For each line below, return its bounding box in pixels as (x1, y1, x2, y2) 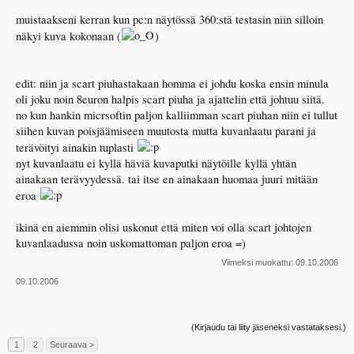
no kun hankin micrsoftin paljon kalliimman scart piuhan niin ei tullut (16, 107, 337, 123)
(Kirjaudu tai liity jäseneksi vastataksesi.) (191, 322, 346, 333)
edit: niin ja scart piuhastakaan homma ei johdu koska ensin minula (16, 76, 329, 92)
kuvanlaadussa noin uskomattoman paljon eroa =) (16, 235, 246, 251)
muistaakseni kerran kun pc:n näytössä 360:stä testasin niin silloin (16, 12, 323, 28)
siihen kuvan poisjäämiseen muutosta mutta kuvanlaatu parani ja (16, 123, 316, 139)
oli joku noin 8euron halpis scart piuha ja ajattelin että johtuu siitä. (16, 92, 325, 107)
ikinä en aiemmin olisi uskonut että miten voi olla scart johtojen (16, 220, 311, 235)
